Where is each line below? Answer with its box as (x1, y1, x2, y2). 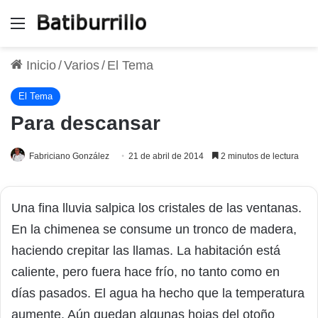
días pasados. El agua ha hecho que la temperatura (11, 285, 305, 300)
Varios (64, 57, 99, 72)
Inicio (23, 57, 56, 72)
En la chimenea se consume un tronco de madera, (11, 221, 297, 236)
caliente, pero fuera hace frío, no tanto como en (11, 264, 280, 279)
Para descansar (11, 111, 160, 134)
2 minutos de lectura (219, 150, 299, 161)
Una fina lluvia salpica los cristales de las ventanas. (11, 200, 302, 215)
